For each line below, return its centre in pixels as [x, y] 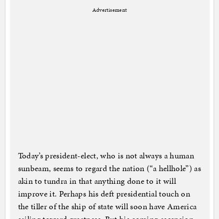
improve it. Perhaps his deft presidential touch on [104, 194]
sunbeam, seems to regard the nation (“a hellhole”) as [109, 168]
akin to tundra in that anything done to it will [97, 181]
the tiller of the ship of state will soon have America [107, 207]
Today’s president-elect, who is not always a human [106, 156]
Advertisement [109, 10]
